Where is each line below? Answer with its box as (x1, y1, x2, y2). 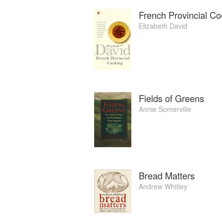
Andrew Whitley (139, 181, 187, 191)
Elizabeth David (139, 20, 187, 31)
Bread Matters (139, 168, 195, 182)
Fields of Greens (139, 92, 204, 105)
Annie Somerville (139, 104, 191, 114)
